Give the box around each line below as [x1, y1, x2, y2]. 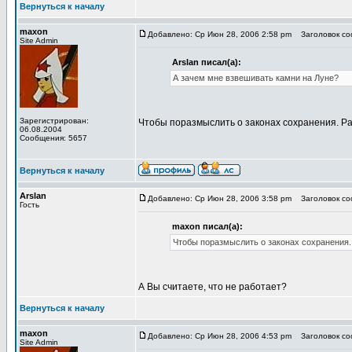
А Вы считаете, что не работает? [138, 281, 287, 292]
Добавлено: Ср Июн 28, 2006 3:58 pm [148, 194, 291, 203]
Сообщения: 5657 [20, 134, 87, 142]
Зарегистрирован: [20, 116, 89, 125]
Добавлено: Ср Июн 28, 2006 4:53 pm [148, 332, 291, 340]
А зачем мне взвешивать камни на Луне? [173, 73, 339, 82]
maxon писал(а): [172, 222, 243, 231]
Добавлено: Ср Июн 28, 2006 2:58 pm [148, 30, 291, 38]
